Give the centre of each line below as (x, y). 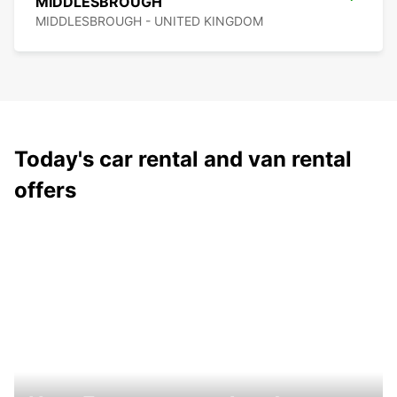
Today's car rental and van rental (183, 160)
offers (45, 191)
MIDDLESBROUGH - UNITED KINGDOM (149, 21)
